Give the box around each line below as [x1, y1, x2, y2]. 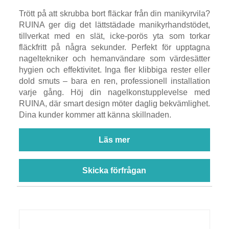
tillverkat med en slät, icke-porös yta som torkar [18, 31, 211, 40]
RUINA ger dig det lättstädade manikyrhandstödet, [18, 20, 211, 29]
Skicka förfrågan [82, 166, 147, 175]
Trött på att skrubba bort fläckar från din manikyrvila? [18, 9, 211, 18]
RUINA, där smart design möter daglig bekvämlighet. [18, 99, 211, 108]
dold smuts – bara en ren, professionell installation [18, 76, 211, 85]
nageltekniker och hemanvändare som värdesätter [18, 54, 211, 63]
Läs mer [99, 135, 130, 144]
